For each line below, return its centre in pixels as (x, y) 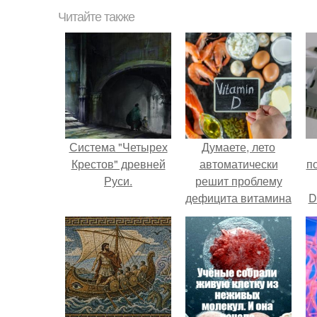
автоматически (238, 164)
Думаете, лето (238, 147)
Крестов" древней (118, 164)
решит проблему (238, 181)
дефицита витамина (238, 198)
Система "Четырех (118, 147)
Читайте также (96, 17)
